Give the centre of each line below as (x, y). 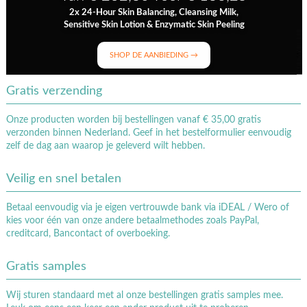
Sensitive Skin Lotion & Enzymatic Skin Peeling (154, 24)
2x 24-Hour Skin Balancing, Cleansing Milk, (154, 12)
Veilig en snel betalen (63, 179)
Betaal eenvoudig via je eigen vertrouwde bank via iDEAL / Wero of (147, 207)
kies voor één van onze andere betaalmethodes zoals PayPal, (132, 220)
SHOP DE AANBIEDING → (154, 56)
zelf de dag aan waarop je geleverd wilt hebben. (105, 146)
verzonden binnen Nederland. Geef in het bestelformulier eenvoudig (148, 133)
